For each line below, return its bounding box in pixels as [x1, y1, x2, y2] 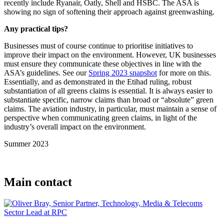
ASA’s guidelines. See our [4, 68, 88, 77]
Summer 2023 [4, 139, 48, 148]
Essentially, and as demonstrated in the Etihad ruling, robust [4, 77, 191, 86]
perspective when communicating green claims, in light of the [4, 113, 197, 122]
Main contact [4, 175, 72, 188]
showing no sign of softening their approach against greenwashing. [4, 7, 214, 16]
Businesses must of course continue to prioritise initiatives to [4, 41, 193, 50]
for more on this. [157, 68, 211, 77]
